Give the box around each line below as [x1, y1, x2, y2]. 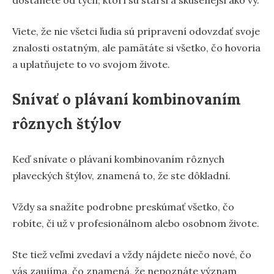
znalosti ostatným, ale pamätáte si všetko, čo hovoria [12, 41, 261, 54]
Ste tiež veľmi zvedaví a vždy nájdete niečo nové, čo [12, 248, 251, 261]
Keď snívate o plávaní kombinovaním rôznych [12, 152, 224, 165]
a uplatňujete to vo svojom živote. [12, 57, 170, 70]
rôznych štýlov [12, 114, 122, 133]
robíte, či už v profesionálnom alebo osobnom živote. [12, 217, 259, 229]
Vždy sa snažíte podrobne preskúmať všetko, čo [12, 200, 234, 213]
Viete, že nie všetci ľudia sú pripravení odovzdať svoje [12, 24, 260, 37]
